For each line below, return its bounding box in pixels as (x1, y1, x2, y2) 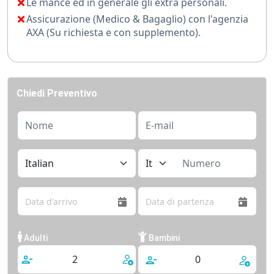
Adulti (22, 233, 48, 243)
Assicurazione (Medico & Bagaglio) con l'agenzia (26, 12, 248, 26)
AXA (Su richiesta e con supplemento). (26, 26, 201, 40)
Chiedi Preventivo (17, 87, 97, 100)
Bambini (147, 233, 180, 243)
